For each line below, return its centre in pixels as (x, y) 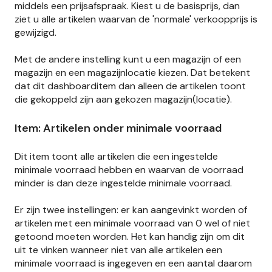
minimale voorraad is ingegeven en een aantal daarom (133, 263)
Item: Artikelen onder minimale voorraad (118, 128)
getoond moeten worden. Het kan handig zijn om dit (130, 237)
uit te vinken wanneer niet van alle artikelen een (118, 250)
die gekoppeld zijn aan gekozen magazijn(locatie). (123, 100)
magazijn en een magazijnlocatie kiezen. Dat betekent (132, 73)
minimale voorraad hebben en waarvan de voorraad (129, 170)
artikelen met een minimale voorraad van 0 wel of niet (132, 223)
